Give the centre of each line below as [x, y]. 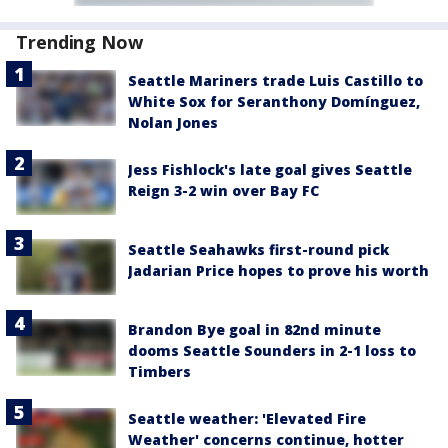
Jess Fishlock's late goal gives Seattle [270, 169]
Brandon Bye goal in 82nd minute [254, 330]
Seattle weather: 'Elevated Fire [247, 419]
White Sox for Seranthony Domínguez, [274, 101]
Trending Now [79, 42]
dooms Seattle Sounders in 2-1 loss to [272, 351]
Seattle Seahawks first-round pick [258, 250]
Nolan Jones [173, 122]
